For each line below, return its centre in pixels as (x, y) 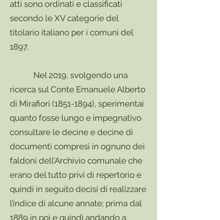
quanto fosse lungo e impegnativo (76, 118)
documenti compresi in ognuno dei (77, 146)
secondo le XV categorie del (64, 18)
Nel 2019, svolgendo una (69, 75)
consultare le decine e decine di (71, 132)
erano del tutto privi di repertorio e (76, 175)
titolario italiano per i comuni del (71, 32)
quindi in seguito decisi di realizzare (78, 189)
